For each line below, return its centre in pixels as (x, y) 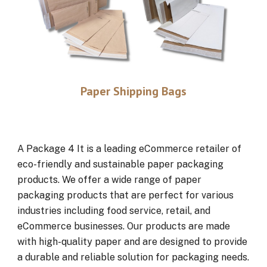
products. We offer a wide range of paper (110, 180)
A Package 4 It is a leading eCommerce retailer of (130, 149)
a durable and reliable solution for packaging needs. (133, 257)
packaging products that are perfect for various (126, 195)
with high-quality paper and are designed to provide (133, 242)
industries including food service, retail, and (114, 211)
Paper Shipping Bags (133, 91)
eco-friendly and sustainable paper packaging (121, 164)
